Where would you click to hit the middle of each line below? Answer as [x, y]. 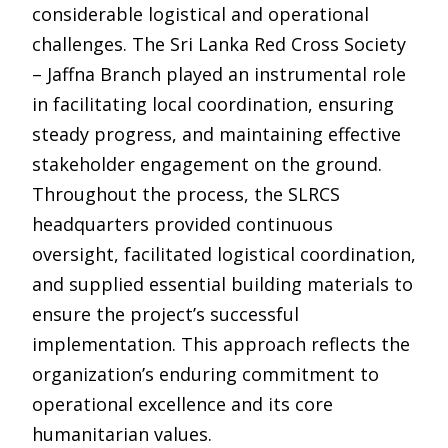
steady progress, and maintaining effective [216, 134]
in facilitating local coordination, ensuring [213, 104]
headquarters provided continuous [182, 224]
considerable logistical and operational [200, 14]
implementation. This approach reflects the [221, 344]
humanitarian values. [122, 434]
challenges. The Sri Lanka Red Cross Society [219, 44]
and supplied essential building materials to [222, 284]
